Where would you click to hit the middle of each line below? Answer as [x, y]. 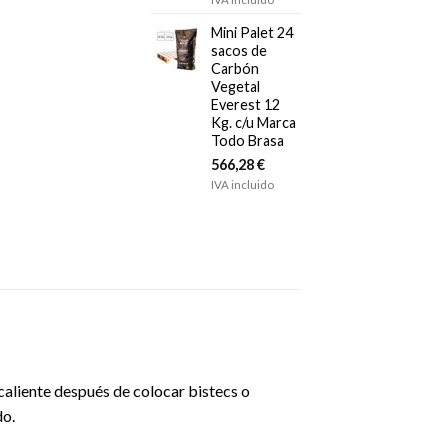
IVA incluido [242, 184]
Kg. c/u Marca [253, 122]
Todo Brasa [247, 140]
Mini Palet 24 [252, 32]
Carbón [235, 68]
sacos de [239, 50]
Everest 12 [245, 104]
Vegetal [235, 86]
